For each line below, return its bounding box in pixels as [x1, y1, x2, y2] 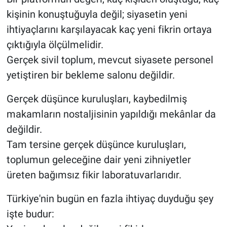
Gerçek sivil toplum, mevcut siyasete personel [6, 53, 213, 66]
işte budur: [6, 207, 54, 220]
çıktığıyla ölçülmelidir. [6, 38, 103, 51]
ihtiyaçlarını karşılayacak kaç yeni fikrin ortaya [6, 23, 212, 35]
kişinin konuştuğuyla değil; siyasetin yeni [6, 8, 187, 20]
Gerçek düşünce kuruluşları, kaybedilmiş [6, 92, 187, 105]
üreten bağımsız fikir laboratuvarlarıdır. [6, 168, 181, 181]
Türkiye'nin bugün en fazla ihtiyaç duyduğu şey [6, 192, 213, 205]
